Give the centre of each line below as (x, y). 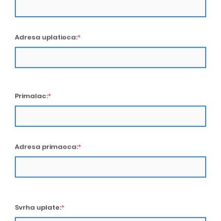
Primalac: (31, 96)
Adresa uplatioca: (46, 37)
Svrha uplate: (38, 207)
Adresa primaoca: (46, 147)
